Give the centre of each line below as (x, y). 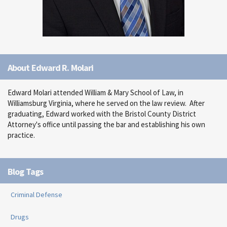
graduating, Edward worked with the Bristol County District (102, 114)
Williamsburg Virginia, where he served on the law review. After (106, 103)
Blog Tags (25, 172)
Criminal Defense (37, 195)
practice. (21, 135)
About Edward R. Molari (51, 68)
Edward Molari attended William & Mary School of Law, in (96, 93)
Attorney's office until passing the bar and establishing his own (106, 125)
